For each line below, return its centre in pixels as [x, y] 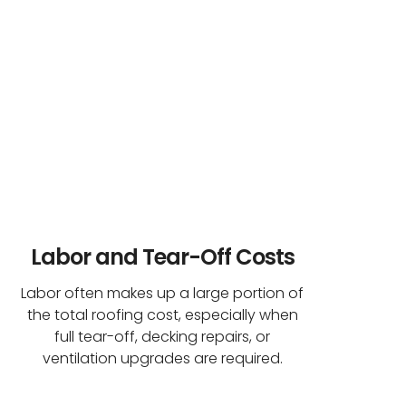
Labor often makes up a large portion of [163, 293]
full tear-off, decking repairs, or [163, 336]
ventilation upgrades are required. [162, 358]
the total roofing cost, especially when [162, 314]
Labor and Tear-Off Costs [162, 256]
